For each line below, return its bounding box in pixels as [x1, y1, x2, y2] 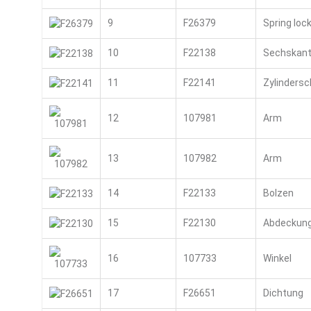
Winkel [262, 253, 292, 264]
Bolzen [262, 187, 294, 199]
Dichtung [262, 287, 303, 299]
